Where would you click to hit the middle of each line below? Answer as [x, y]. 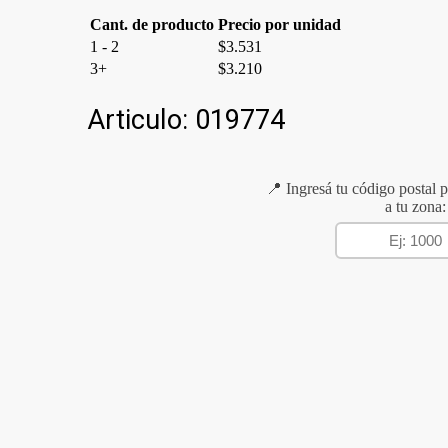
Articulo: [141, 120]
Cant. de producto [152, 24]
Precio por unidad [280, 24]
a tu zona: [415, 207]
